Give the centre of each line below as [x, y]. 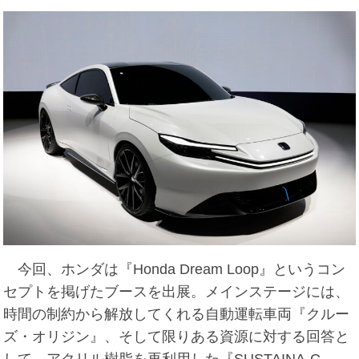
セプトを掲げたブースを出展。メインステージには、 [177, 292]
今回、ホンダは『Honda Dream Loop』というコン [175, 270]
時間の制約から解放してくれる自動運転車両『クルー [177, 315]
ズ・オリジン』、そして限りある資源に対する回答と [177, 337]
